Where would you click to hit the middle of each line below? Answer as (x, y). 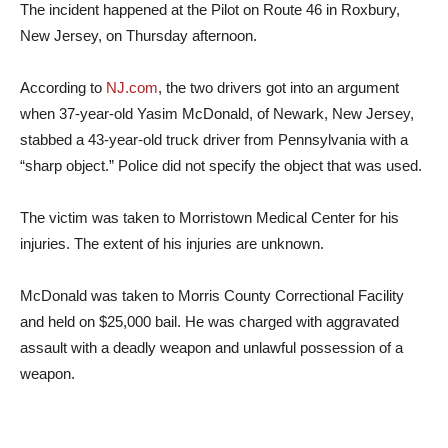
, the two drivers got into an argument (278, 87)
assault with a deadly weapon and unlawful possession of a (211, 347)
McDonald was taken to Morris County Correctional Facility (212, 295)
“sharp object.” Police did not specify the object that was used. (221, 165)
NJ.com (132, 87)
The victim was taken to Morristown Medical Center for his (209, 217)
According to (63, 87)
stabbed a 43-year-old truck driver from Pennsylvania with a (214, 139)
